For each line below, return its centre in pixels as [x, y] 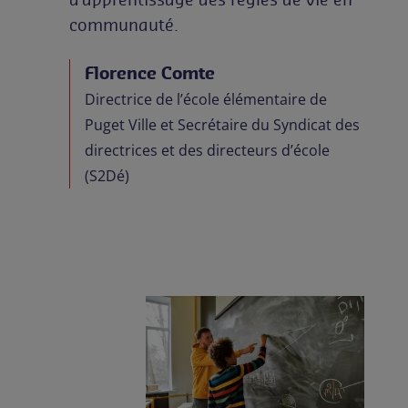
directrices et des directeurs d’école [207, 151]
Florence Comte [150, 73]
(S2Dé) [107, 176]
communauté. [124, 25]
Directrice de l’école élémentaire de [206, 100]
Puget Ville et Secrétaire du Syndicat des [222, 125]
